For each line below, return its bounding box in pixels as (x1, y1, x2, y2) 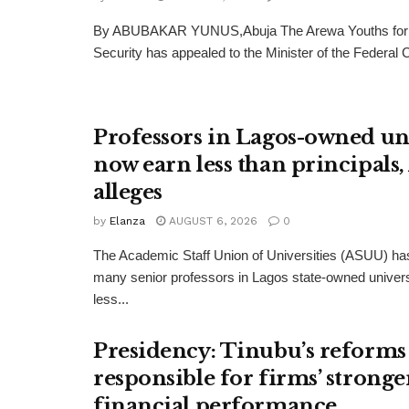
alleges (93, 180, 163, 205)
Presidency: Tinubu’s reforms (93, 339, 406, 364)
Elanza (110, 215, 145, 228)
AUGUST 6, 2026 (165, 215, 257, 228)
